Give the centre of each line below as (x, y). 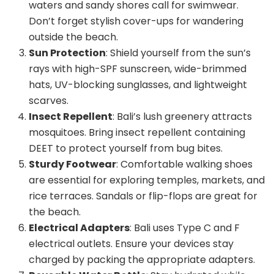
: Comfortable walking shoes (184, 164)
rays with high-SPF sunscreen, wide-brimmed (138, 68)
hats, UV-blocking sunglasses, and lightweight (138, 84)
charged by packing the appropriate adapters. (142, 259)
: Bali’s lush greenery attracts (182, 116)
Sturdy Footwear (72, 164)
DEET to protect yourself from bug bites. (126, 148)
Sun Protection (67, 53)
